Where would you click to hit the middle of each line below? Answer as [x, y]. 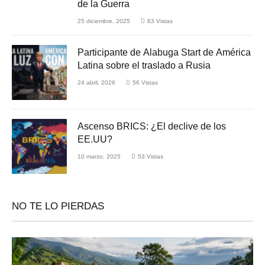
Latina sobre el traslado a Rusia [144, 66]
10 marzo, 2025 [99, 157]
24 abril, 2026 [96, 83]
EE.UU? [95, 140]
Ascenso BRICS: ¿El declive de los [152, 127]
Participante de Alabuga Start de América [164, 53]
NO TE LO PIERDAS [58, 206]
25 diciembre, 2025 [104, 21]
